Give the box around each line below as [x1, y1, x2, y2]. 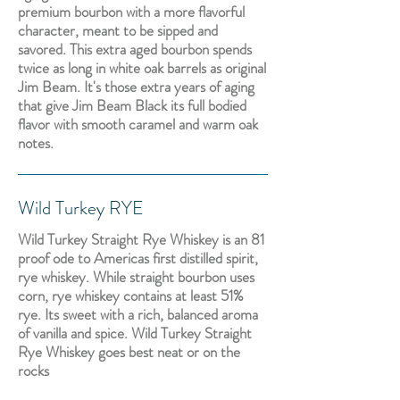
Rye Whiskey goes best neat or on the [18, 341, 240, 362]
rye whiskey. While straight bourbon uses [18, 266, 254, 287]
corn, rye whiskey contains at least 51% [18, 285, 244, 306]
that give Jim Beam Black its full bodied [18, 95, 246, 116]
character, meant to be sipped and [18, 20, 218, 41]
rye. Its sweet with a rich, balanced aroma [18, 304, 258, 325]
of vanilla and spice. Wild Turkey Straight [18, 322, 252, 344]
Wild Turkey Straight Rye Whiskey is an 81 [18, 229, 264, 250]
